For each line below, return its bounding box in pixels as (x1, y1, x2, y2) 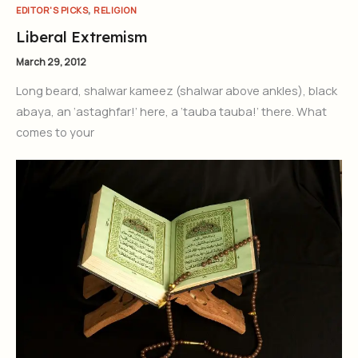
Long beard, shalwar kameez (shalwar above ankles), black (16, 82, 337, 98)
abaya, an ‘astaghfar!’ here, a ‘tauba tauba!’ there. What (16, 102, 327, 119)
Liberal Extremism (16, 27, 147, 46)
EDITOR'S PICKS (16, 4, 88, 17)
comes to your (16, 123, 94, 140)
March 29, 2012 (16, 54, 86, 69)
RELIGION (93, 4, 137, 17)
